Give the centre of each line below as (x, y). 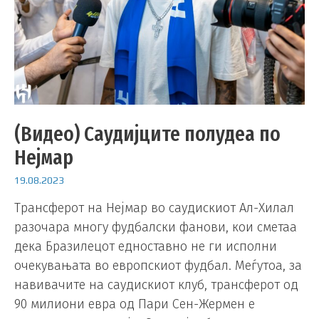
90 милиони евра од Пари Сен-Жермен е (135, 304)
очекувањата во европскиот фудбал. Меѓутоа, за (158, 265)
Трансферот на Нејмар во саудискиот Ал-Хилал (154, 208)
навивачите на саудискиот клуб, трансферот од (156, 284)
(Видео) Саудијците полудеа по (147, 134)
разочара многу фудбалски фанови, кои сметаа (156, 227)
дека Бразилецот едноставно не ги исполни (146, 246)
